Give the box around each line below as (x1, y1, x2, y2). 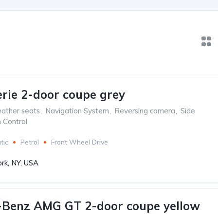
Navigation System (45, 106, 109, 115)
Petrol (20, 138, 39, 146)
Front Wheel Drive (51, 138, 108, 146)
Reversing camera (114, 106, 175, 115)
